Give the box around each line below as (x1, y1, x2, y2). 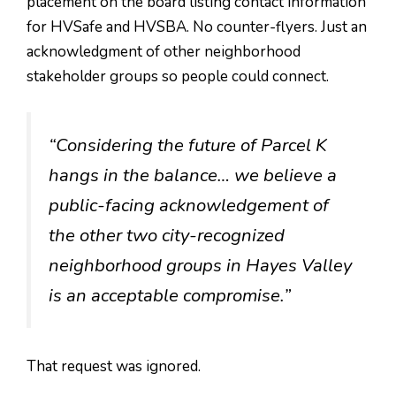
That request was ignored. (27, 356, 201, 377)
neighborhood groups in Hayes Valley (49, 252, 352, 278)
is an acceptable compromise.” (49, 282, 291, 308)
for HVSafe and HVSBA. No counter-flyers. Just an (27, 17, 367, 38)
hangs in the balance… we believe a (49, 162, 337, 187)
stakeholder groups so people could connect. (27, 66, 329, 88)
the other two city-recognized (49, 222, 285, 247)
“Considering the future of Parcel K (49, 132, 327, 157)
